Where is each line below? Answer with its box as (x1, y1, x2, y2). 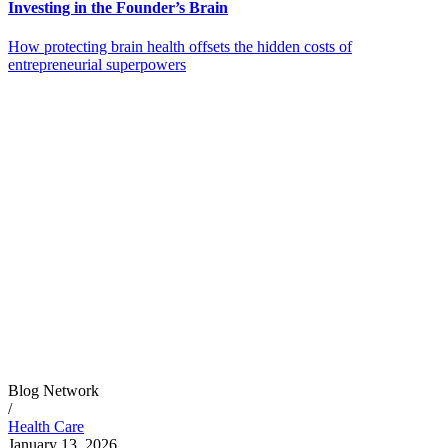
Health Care (8, 418, 84, 436)
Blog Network (8, 382, 99, 400)
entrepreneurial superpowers (8, 56, 186, 74)
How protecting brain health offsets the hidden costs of (8, 38, 352, 56)
